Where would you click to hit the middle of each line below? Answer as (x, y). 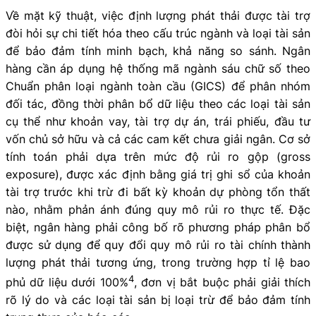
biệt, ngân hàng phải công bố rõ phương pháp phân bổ (158, 227)
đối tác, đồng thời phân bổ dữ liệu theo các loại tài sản (158, 103)
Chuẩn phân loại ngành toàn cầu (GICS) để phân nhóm (158, 86)
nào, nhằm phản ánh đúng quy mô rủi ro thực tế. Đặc (158, 209)
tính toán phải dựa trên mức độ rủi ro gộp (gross (158, 156)
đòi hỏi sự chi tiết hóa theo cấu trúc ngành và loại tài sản (158, 33)
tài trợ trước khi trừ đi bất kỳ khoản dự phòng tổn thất (158, 192)
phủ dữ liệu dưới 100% (67, 282)
